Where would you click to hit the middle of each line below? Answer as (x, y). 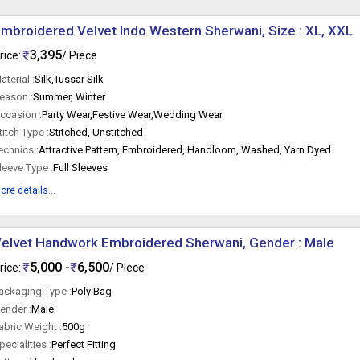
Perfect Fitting (84, 344)
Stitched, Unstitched (96, 132)
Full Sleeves (81, 168)
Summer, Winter (70, 97)
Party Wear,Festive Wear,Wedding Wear (133, 115)
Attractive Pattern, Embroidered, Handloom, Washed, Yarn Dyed (185, 150)
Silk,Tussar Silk (70, 79)
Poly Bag (92, 291)
